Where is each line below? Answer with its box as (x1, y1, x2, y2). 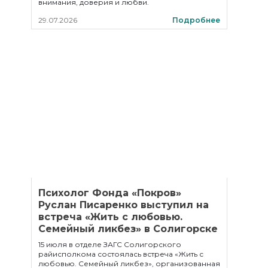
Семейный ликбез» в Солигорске (38, 223, 218, 234)
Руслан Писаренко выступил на (38, 199, 209, 211)
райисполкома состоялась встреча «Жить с (38, 249, 203, 258)
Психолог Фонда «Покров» (38, 187, 181, 199)
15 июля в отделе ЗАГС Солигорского (38, 240, 181, 249)
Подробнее (172, 16, 220, 25)
